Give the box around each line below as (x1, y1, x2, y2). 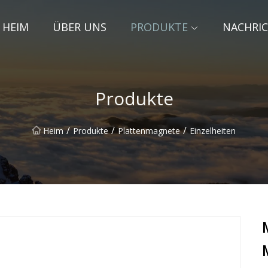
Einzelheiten (190, 124, 236, 136)
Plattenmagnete (118, 124, 180, 136)
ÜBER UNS (53, 20, 106, 34)
